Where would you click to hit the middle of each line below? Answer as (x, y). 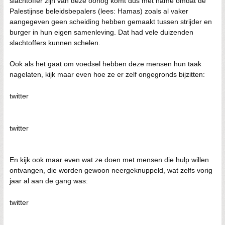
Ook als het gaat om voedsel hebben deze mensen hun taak (105, 64)
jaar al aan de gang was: (49, 181)
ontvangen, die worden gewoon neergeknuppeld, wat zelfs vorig (111, 170)
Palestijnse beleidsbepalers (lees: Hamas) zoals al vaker (99, 11)
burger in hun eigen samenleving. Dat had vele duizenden (101, 32)
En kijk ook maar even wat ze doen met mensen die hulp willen (109, 160)
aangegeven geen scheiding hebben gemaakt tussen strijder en (111, 22)
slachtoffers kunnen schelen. (55, 43)
